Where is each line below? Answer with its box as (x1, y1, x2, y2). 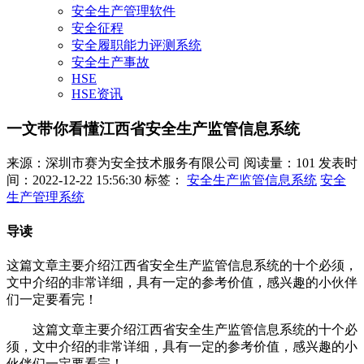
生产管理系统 (6, 189, 84, 204)
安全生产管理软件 (71, 4, 175, 19)
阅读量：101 (244, 155, 315, 170)
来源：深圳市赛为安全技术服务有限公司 (6, 155, 240, 170)
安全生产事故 (71, 55, 149, 70)
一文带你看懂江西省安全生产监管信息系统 (6, 120, 300, 138)
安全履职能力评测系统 (71, 38, 201, 53)
